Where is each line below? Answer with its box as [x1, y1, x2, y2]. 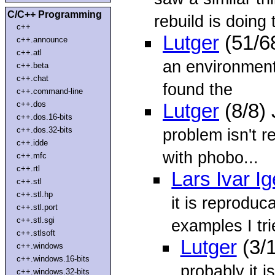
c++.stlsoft [17, 228, 56, 238]
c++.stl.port [17, 202, 58, 212]
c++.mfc [17, 150, 47, 160]
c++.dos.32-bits [17, 125, 73, 134]
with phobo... [162, 148, 258, 168]
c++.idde [17, 137, 48, 147]
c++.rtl [17, 163, 41, 173]
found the [162, 80, 233, 99]
